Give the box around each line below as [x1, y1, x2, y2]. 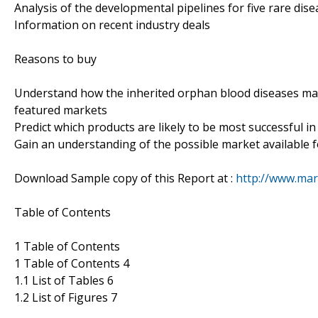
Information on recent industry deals [14, 16, 210, 33]
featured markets [14, 102, 107, 118]
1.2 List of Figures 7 [14, 289, 117, 305]
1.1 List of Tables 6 [14, 272, 114, 288]
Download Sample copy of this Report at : [14, 170, 236, 186]
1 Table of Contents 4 [14, 255, 129, 271]
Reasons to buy [14, 50, 97, 67]
